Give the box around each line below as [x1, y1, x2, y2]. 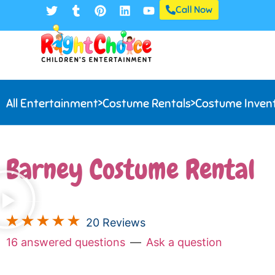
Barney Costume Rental [6, 152, 255, 187]
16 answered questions [6, 236, 125, 249]
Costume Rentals [103, 96, 191, 111]
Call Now [175, 4, 212, 16]
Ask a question [146, 236, 222, 249]
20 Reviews [86, 216, 145, 229]
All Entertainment [6, 96, 98, 111]
